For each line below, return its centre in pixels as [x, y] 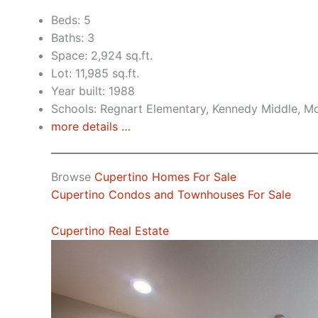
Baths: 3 [73, 38]
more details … [91, 127]
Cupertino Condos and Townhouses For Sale [171, 195]
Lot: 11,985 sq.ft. [95, 73]
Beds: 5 [71, 20]
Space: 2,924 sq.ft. [102, 56]
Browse [73, 177]
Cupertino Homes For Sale [165, 177]
